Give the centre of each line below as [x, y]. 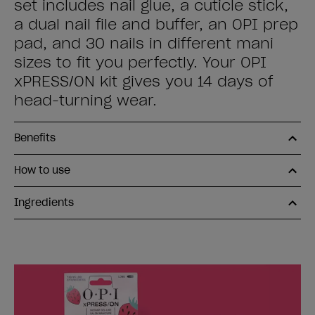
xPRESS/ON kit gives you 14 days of [143, 82]
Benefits [35, 138]
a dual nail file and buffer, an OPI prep [156, 25]
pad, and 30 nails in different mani [144, 44]
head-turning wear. [85, 101]
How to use [42, 170]
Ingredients [44, 202]
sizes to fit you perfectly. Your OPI [140, 63]
